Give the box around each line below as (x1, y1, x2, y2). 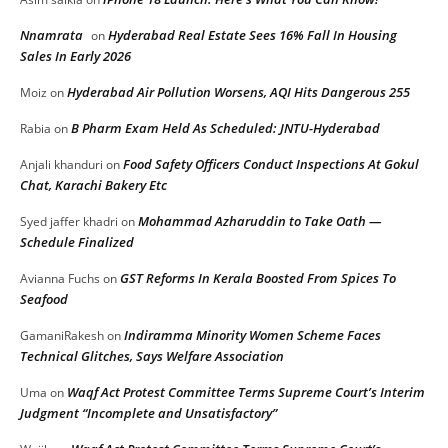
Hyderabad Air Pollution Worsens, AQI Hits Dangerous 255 (67, 82, 410, 101)
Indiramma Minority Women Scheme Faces (124, 325, 381, 344)
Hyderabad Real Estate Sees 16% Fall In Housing (108, 25, 397, 44)
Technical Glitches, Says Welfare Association (20, 346, 284, 365)
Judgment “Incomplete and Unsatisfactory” (20, 403, 277, 422)
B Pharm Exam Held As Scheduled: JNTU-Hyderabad (71, 118, 380, 137)
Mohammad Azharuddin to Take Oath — (138, 211, 381, 230)
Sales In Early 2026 (20, 46, 131, 65)
